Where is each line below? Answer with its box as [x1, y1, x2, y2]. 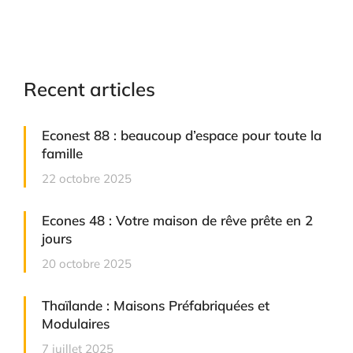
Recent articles [24, 77, 155, 102]
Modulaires [42, 315, 110, 333]
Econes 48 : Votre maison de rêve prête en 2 [42, 212, 313, 229]
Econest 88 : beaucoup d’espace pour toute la [42, 127, 321, 144]
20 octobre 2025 [42, 256, 132, 272]
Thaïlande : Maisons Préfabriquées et [42, 297, 269, 314]
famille [42, 145, 83, 162]
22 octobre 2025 [42, 171, 132, 187]
